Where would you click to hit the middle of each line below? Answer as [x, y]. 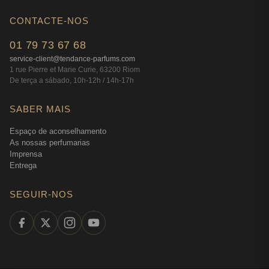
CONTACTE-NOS [49, 20]
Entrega [23, 165]
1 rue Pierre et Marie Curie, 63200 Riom [75, 69]
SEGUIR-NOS [41, 194]
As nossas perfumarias [50, 142]
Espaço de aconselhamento [58, 131]
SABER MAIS [40, 109]
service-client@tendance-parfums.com [72, 59]
